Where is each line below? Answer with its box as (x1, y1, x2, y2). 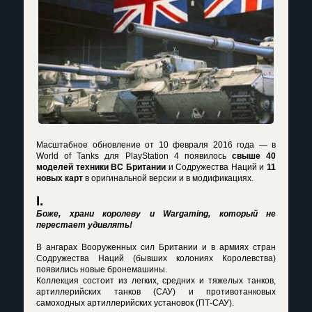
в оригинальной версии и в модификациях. (83, 173, 253, 183)
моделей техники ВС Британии (36, 162, 166, 172)
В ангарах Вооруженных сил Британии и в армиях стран (36, 242, 276, 252)
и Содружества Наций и (165, 162, 267, 172)
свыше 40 (226, 151, 276, 161)
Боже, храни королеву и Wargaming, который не (36, 209, 276, 219)
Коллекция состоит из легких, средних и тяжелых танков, (36, 276, 276, 286)
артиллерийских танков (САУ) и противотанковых (36, 287, 276, 297)
